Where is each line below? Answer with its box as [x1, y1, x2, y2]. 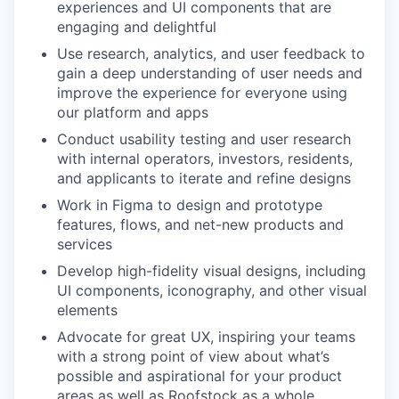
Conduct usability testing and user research [57, 130, 351, 148]
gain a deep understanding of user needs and [57, 64, 362, 82]
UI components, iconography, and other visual [57, 281, 367, 299]
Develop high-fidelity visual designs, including [57, 262, 366, 280]
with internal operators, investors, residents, [57, 150, 353, 167]
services [57, 235, 112, 253]
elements [57, 301, 118, 319]
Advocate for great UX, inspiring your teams [57, 328, 355, 346]
